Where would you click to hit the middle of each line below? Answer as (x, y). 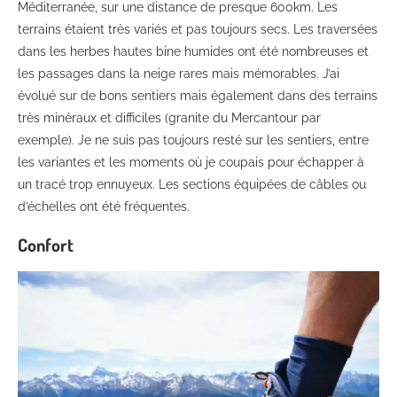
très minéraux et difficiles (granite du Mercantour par (169, 118)
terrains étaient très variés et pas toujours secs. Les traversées (198, 30)
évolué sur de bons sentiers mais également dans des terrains (198, 96)
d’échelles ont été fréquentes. (104, 207)
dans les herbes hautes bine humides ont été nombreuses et (193, 52)
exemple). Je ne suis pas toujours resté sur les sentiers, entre (193, 140)
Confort (46, 245)
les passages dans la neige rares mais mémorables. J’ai (179, 74)
